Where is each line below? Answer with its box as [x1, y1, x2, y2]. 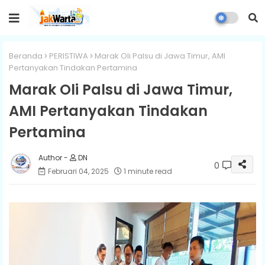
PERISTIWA [49, 50, 88, 62]
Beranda [9, 50, 43, 62]
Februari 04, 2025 [48, 166, 109, 176]
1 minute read [124, 166, 172, 176]
